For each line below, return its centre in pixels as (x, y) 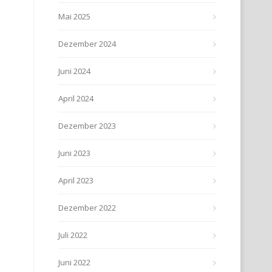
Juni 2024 (74, 71)
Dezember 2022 (87, 208)
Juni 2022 (74, 262)
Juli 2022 (73, 235)
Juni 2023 (74, 153)
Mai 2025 (74, 16)
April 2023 (76, 180)
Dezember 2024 (87, 44)
